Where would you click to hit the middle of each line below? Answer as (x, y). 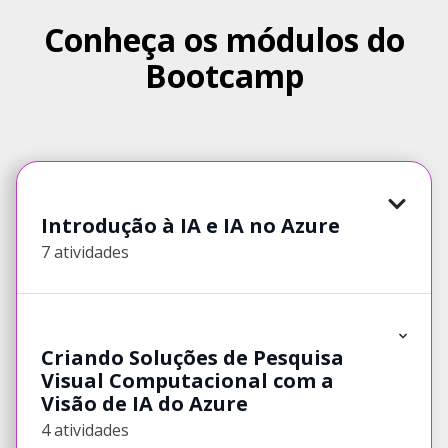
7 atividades (85, 252)
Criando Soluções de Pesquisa (192, 358)
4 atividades (85, 430)
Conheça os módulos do (224, 40)
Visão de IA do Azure (144, 404)
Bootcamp (224, 76)
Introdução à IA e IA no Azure (190, 226)
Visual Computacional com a (187, 381)
